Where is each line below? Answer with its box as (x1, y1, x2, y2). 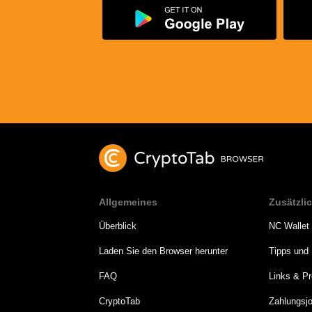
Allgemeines (99, 196, 157, 208)
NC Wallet (268, 221, 309, 231)
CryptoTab (99, 296, 140, 306)
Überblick (99, 221, 136, 231)
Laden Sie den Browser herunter (99, 246, 228, 256)
